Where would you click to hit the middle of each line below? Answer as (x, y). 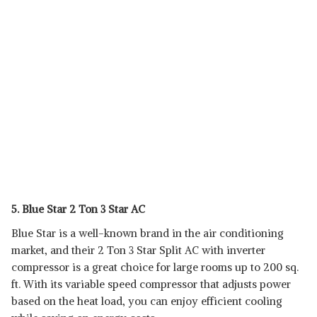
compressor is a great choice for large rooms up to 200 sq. (155, 267)
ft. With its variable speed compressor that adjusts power (151, 284)
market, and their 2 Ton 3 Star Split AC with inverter (138, 250)
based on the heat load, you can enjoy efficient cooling (147, 301)
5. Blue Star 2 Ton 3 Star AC (78, 209)
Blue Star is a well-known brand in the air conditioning (148, 233)
